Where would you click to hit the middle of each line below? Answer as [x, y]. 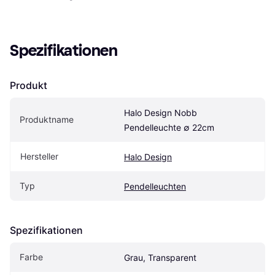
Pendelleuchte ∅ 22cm [169, 127]
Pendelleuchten [155, 186]
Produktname [47, 119]
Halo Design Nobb [161, 112]
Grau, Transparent [160, 257]
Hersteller [39, 156]
